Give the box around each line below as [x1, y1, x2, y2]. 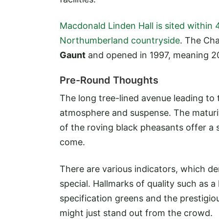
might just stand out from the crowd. [60, 207, 215, 218]
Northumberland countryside [60, 35, 180, 46]
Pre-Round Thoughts [60, 74, 158, 87]
